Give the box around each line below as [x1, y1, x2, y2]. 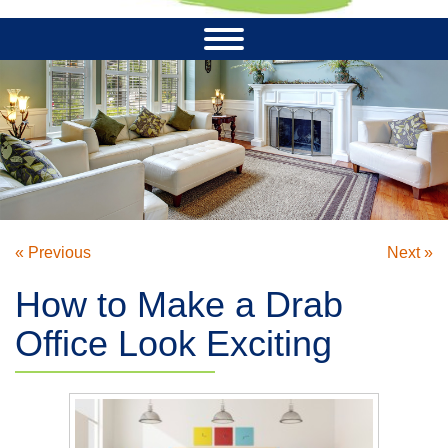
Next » [387, 244, 433, 262]
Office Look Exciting [15, 323, 332, 365]
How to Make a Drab [15, 284, 343, 326]
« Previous [15, 244, 91, 262]
